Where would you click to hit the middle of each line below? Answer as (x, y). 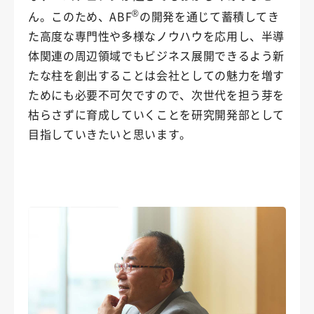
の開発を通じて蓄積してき (210, 16)
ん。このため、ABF (80, 16)
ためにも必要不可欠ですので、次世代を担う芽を (157, 94)
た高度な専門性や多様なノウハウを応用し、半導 (157, 35)
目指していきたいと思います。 (110, 134)
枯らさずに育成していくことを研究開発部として (157, 114)
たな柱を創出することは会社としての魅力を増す (157, 75)
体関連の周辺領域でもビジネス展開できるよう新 (157, 55)
